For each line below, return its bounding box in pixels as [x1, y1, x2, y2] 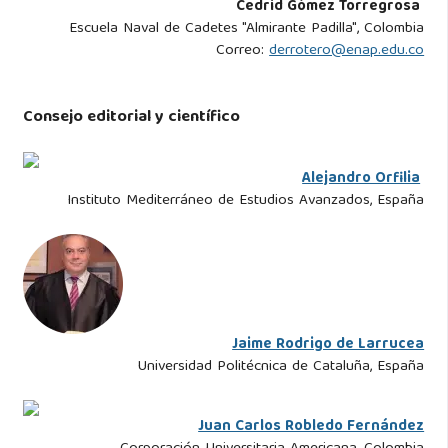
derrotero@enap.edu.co [269, 37, 425, 64]
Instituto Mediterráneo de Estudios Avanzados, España [67, 188, 425, 215]
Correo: [216, 37, 270, 64]
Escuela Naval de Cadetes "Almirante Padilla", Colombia [69, 15, 425, 42]
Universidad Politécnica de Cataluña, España [137, 354, 425, 381]
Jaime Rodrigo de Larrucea [232, 332, 425, 359]
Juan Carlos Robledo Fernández [198, 414, 425, 441]
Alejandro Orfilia [302, 166, 421, 193]
